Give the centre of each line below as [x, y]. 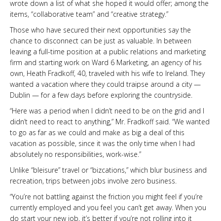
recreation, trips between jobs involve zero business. [93, 181]
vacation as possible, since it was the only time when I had [102, 143]
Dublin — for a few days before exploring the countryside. [101, 95]
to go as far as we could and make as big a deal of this [97, 132]
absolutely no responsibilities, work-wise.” [75, 154]
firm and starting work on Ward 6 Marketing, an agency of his [106, 62]
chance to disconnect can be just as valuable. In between [101, 40]
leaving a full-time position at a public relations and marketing [108, 51]
